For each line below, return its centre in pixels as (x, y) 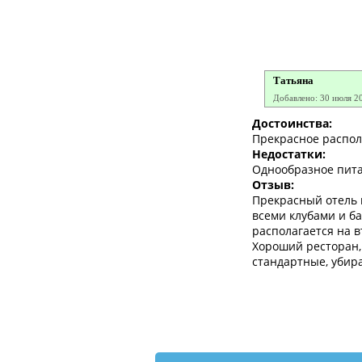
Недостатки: (289, 154)
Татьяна (293, 81)
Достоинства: (292, 124)
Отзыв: (273, 185)
